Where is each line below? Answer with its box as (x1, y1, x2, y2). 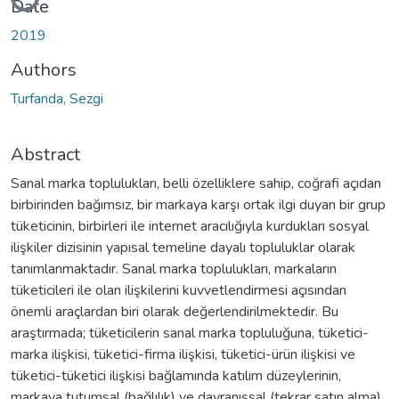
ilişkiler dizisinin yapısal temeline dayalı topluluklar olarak (11, 237, 355, 257)
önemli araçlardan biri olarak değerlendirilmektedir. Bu (11, 301, 338, 322)
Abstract (11, 142, 80, 167)
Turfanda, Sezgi (11, 88, 103, 109)
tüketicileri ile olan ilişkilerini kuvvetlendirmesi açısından (11, 280, 346, 300)
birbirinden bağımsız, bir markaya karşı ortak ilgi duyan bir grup (11, 194, 386, 215)
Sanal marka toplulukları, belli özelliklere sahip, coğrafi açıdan (11, 173, 381, 193)
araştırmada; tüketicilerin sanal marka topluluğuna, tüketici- (11, 322, 369, 343)
